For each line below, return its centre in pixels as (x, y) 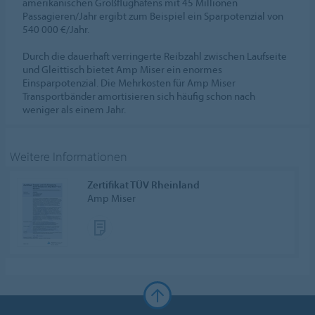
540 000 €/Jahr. (56, 30)
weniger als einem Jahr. (75, 110)
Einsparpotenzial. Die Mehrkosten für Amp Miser (129, 83)
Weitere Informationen (69, 157)
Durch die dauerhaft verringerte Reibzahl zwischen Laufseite (155, 56)
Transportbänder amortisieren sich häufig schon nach (139, 96)
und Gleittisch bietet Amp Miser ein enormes (123, 70)
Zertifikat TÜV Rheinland (144, 185)
